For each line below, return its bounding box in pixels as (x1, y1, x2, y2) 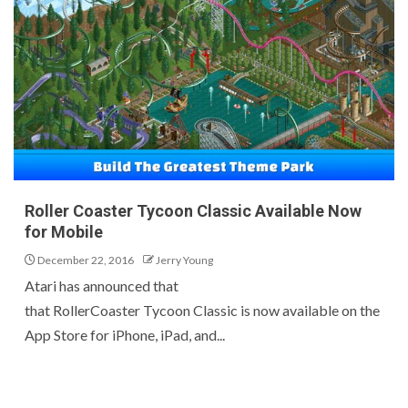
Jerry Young (156, 253, 213, 267)
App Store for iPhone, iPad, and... (25, 326, 225, 343)
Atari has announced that (25, 277, 178, 294)
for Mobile (25, 222, 103, 241)
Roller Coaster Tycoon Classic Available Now (25, 201, 362, 220)
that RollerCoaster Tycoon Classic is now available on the (25, 301, 380, 319)
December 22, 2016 (36, 253, 134, 267)
